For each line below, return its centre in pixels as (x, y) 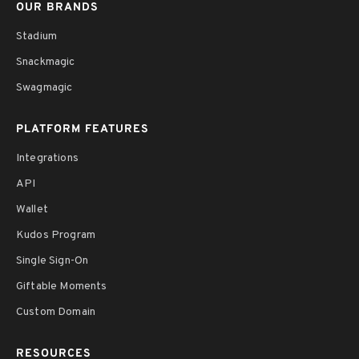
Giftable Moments (62, 286)
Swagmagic (44, 87)
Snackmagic (46, 62)
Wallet (32, 209)
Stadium (37, 36)
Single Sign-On (52, 260)
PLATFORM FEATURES (83, 129)
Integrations (47, 158)
